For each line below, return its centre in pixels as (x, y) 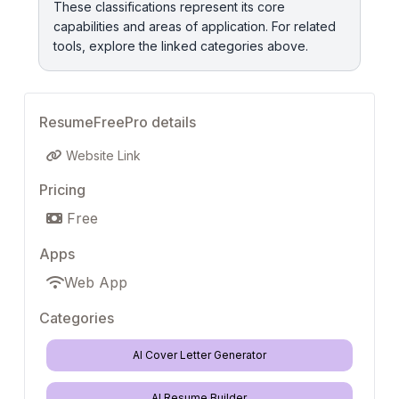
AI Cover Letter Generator (199, 355)
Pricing (62, 190)
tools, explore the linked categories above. (181, 46)
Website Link (102, 156)
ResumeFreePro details (118, 122)
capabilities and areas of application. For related (195, 27)
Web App (96, 283)
